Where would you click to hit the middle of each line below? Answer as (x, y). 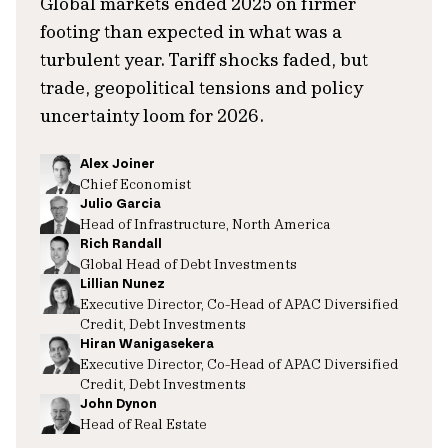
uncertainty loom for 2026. (152, 115)
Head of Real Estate (143, 423)
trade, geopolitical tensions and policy (201, 87)
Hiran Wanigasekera (147, 343)
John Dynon (118, 403)
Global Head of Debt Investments (188, 263)
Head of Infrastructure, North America (205, 223)
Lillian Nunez (122, 283)
